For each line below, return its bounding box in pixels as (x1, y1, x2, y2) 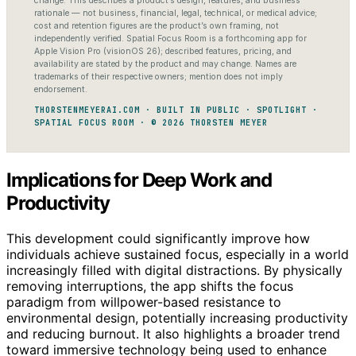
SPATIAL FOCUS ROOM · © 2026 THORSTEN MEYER (34, 118, 268, 129)
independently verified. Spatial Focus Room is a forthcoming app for (34, 33, 307, 44)
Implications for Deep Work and (6, 168, 272, 192)
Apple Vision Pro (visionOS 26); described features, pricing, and (34, 46, 292, 57)
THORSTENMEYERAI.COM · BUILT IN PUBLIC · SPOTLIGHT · (34, 105, 318, 116)
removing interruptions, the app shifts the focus (6, 278, 293, 295)
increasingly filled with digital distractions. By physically (6, 262, 342, 279)
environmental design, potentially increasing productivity (6, 310, 348, 327)
